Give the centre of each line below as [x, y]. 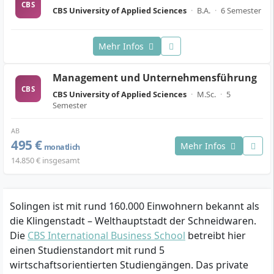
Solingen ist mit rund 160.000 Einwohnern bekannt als [135, 206]
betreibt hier [216, 235]
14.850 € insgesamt [46, 160]
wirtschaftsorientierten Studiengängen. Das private [129, 265]
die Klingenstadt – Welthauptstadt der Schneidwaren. [133, 220]
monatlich [61, 147]
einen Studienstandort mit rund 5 [87, 250]
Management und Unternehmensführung [155, 78]
